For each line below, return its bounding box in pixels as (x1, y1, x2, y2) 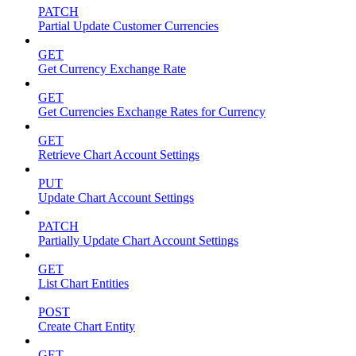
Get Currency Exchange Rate (38, 62, 186, 76)
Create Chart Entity (38, 319, 135, 334)
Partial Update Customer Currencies (38, 19, 219, 33)
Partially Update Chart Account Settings (38, 234, 238, 248)
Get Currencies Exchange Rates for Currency (38, 105, 265, 119)
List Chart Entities (38, 277, 129, 291)
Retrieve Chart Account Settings (38, 148, 199, 162)
